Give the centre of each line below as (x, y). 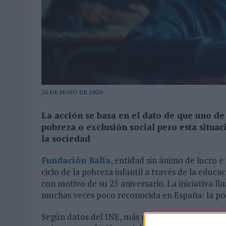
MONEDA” (63, 11)
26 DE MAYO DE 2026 (72, 92)
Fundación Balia (76, 160)
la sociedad (68, 139)
